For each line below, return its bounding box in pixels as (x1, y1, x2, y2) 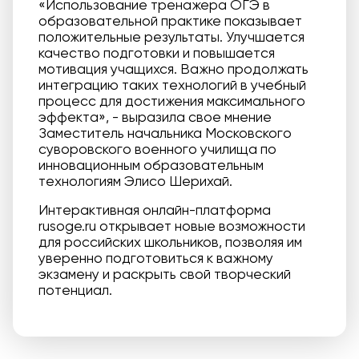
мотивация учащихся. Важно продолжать (38, 60, 309, 77)
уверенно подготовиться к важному (38, 249, 273, 266)
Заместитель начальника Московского (38, 124, 292, 141)
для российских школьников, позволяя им (38, 233, 302, 250)
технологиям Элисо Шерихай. (38, 172, 232, 189)
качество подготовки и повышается (38, 44, 275, 61)
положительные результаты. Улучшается (38, 28, 305, 45)
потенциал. (38, 281, 112, 298)
